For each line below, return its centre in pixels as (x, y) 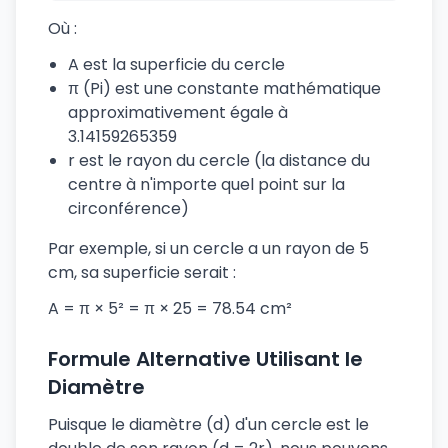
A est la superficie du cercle (176, 64)
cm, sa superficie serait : (142, 272)
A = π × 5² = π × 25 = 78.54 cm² (170, 308)
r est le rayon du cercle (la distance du (219, 160)
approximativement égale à (178, 112)
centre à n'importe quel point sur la (206, 184)
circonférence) (128, 208)
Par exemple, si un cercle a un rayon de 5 (208, 248)
